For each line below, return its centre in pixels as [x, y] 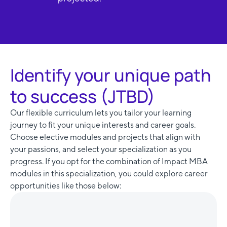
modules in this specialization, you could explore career [109, 173]
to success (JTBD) [83, 96]
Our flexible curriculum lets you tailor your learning [101, 112]
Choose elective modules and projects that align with [105, 137]
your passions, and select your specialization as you [101, 149]
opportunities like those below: [66, 185]
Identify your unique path [111, 75]
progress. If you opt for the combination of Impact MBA [109, 161]
